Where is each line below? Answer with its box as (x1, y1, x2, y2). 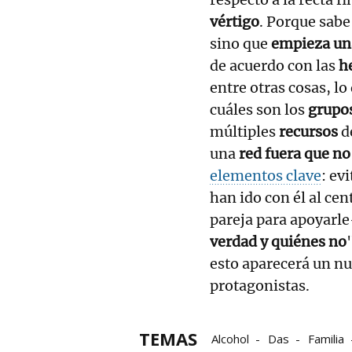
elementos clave (210, 166, 321, 185)
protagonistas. (210, 276, 310, 295)
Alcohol (211, 330, 249, 346)
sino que (210, 34, 271, 53)
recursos (279, 122, 338, 141)
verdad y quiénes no (210, 232, 346, 251)
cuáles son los (210, 100, 308, 119)
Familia (308, 330, 344, 346)
